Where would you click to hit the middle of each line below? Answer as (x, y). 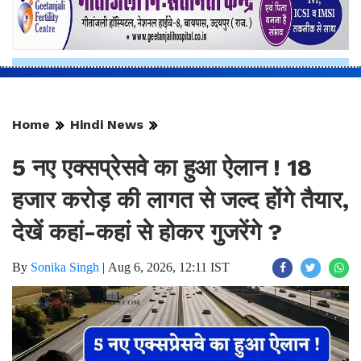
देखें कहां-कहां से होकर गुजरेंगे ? (147, 232)
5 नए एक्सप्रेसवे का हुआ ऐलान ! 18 (162, 168)
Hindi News (107, 125)
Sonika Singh (65, 268)
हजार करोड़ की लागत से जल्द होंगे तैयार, (180, 200)
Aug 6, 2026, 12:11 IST (169, 268)
